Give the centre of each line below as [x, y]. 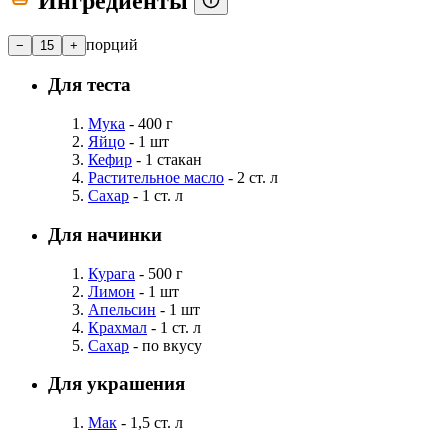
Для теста [89, 85]
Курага [111, 273]
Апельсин [122, 309]
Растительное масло [156, 178]
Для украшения [116, 384]
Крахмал [117, 327]
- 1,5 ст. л [150, 422]
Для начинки [105, 234]
